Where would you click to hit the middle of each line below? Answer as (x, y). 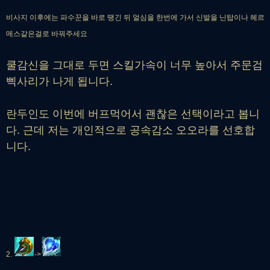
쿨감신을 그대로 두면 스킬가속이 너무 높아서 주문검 (134, 65)
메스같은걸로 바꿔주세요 (48, 33)
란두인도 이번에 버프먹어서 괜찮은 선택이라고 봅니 (133, 114)
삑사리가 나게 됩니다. (59, 81)
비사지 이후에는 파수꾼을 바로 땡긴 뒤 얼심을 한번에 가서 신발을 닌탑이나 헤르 (135, 17)
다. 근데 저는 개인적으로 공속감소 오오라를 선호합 (130, 130)
